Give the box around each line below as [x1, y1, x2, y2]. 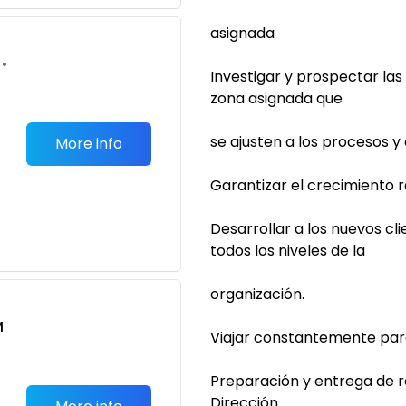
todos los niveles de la [210, 240, 365, 261]
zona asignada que [210, 88, 343, 109]
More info [55, 133, 122, 154]
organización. [210, 284, 304, 304]
